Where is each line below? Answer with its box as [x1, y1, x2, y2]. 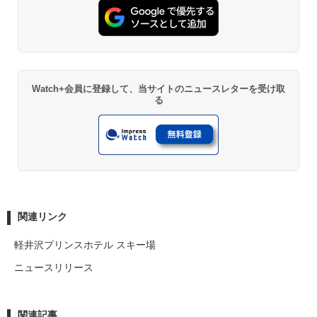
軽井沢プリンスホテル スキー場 [14, 238, 156, 250]
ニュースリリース [14, 261, 93, 273]
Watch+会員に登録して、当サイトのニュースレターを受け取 [32, 83, 285, 95]
